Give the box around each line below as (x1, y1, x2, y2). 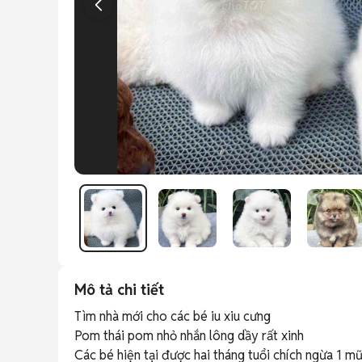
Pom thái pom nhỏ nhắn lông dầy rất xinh (74, 327, 307, 344)
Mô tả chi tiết (74, 280, 164, 299)
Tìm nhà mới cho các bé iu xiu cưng (74, 308, 274, 325)
